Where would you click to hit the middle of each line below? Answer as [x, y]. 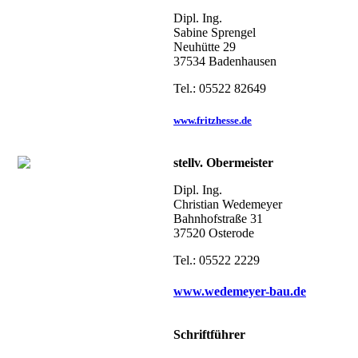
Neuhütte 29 [205, 46]
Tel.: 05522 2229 [217, 260]
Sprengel [233, 32]
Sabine [192, 32]
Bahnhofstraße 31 [218, 218]
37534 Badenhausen [225, 61]
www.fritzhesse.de [213, 121]
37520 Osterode [214, 233]
